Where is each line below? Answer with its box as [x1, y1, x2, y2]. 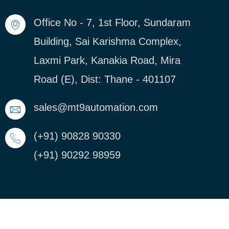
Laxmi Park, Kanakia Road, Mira [33, 54, 180, 66]
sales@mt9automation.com [33, 102, 158, 113]
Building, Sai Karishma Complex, [33, 35, 181, 47]
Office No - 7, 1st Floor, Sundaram [33, 16, 191, 28]
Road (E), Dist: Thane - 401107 [33, 73, 176, 85]
